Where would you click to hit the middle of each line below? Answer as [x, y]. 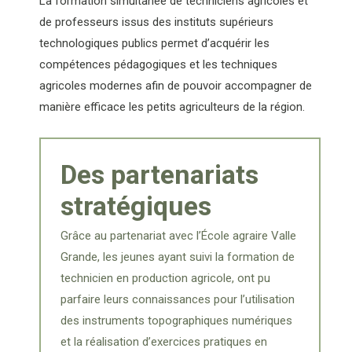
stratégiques [136, 205]
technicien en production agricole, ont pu [165, 278]
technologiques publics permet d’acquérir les [154, 43]
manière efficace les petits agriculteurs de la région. [172, 106]
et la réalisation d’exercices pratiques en [163, 341]
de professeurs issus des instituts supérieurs [156, 22]
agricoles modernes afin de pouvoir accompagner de [175, 85]
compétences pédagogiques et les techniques [158, 64]
